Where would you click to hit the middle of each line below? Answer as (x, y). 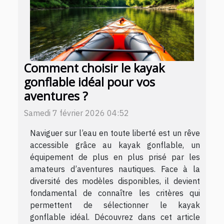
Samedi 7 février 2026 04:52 (76, 113)
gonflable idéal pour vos (89, 82)
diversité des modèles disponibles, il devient (115, 181)
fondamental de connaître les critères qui (115, 193)
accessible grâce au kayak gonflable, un (115, 145)
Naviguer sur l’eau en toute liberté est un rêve (115, 133)
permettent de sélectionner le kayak (115, 205)
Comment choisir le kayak (94, 68)
